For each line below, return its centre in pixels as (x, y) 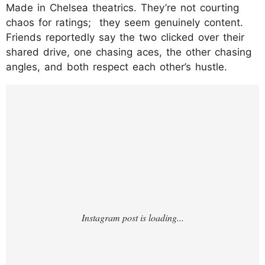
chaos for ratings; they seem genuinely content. (125, 22)
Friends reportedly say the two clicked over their (125, 37)
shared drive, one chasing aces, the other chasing (129, 52)
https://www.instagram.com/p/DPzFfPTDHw (132, 93)
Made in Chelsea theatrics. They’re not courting (122, 7)
